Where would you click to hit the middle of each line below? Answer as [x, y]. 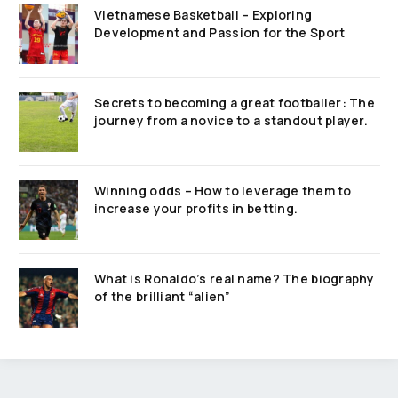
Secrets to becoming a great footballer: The [235, 103]
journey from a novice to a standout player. [231, 121]
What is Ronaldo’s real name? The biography [235, 279]
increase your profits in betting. [196, 209]
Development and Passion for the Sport [220, 33]
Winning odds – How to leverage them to [223, 191]
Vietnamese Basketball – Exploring [203, 15]
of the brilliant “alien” [163, 297]
